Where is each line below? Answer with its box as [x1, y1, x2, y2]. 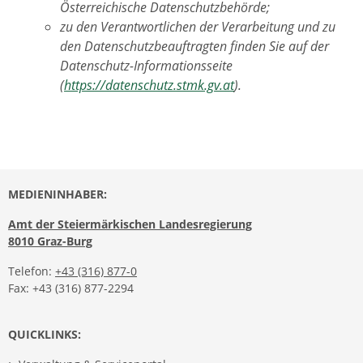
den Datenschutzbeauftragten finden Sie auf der [60, 36, 329, 55]
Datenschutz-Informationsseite [60, 56, 233, 75]
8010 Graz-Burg [8, 233, 92, 249]
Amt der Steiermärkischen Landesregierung [8, 216, 252, 232]
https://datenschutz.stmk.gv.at [64, 75, 234, 94]
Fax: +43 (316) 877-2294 [8, 280, 134, 296]
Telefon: [8, 263, 55, 279]
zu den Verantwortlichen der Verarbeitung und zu [60, 17, 335, 36]
